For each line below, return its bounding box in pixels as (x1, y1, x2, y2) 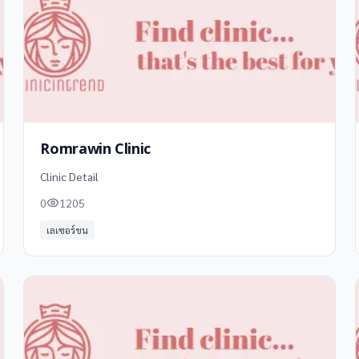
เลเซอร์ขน (46, 224, 89, 236)
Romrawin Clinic (40, 139, 151, 160)
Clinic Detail (40, 169, 99, 184)
